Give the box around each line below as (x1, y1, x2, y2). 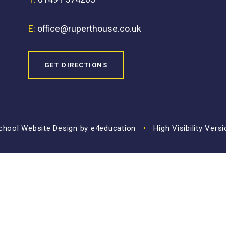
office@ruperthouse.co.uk (37, 23, 141, 34)
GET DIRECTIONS (44, 61, 108, 69)
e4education (90, 123, 136, 133)
